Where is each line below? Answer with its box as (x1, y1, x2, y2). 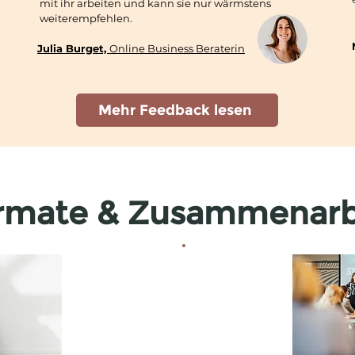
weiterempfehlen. (40, 12, 132, 25)
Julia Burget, (37, 42, 109, 55)
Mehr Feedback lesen (98, 101, 253, 119)
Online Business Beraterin (109, 42, 245, 55)
